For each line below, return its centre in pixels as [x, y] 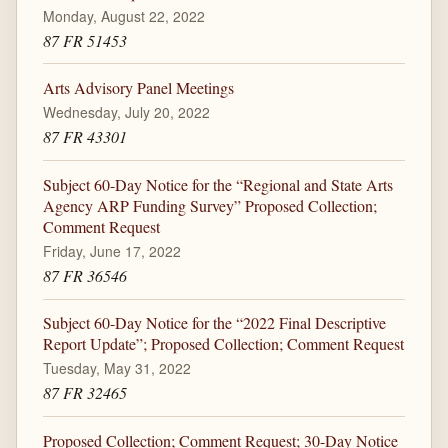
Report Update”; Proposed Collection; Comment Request [223, 344]
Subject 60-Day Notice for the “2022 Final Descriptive [214, 323]
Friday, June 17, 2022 [111, 250]
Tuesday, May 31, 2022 [116, 368]
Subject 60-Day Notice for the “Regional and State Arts [217, 184]
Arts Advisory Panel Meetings [138, 88]
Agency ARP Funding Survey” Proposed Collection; [209, 205]
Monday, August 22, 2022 [123, 15]
